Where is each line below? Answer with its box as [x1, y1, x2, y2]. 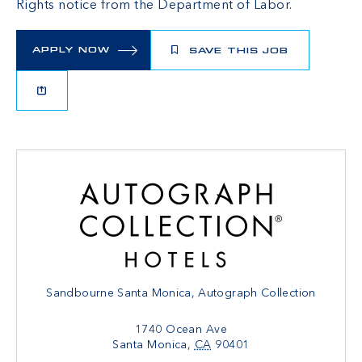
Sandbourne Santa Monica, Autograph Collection [46, 287, 316, 299]
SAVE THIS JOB [185, 47, 289, 57]
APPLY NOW [32, 46, 110, 56]
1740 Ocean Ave [134, 323, 228, 335]
